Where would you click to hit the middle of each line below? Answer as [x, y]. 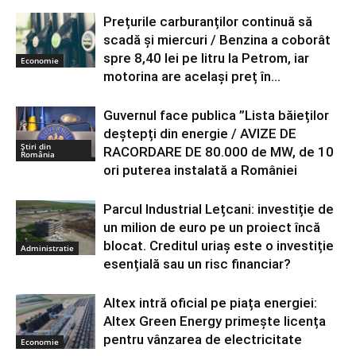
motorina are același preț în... [192, 76]
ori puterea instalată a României [200, 170]
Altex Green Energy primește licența [215, 321]
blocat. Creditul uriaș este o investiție [219, 245]
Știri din [36, 146]
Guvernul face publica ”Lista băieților [216, 115]
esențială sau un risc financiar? [197, 263]
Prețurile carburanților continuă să [208, 21]
